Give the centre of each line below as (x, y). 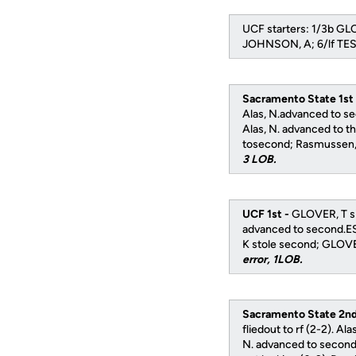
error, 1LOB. (272, 259)
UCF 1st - (267, 214)
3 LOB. (259, 159)
